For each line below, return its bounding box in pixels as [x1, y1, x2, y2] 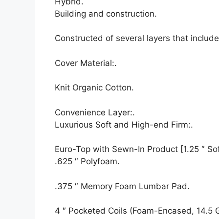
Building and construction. [55, 8, 157, 19]
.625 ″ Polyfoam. [55, 156, 120, 166]
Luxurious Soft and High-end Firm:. [55, 119, 193, 130]
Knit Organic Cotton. [55, 83, 134, 92]
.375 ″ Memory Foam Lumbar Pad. [55, 181, 190, 191]
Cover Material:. [55, 58, 117, 68]
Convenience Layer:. [55, 107, 135, 117]
